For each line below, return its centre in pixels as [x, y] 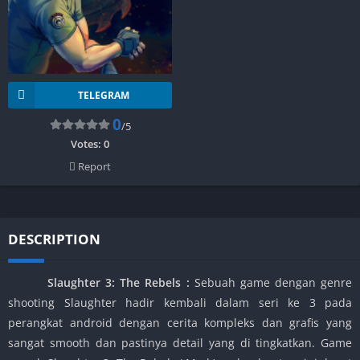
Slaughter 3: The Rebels [97, 282]
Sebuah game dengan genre [273, 282]
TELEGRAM [103, 95]
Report [93, 166]
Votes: [87, 143]
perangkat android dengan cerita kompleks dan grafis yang [180, 322]
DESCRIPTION [54, 239]
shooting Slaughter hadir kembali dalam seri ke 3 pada [180, 302]
